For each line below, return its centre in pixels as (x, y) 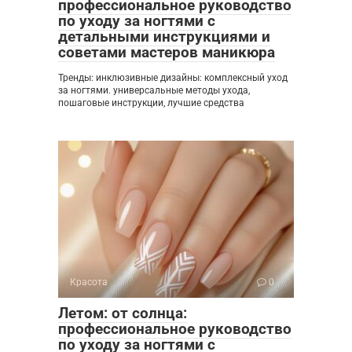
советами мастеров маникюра (167, 52)
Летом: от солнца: (123, 313)
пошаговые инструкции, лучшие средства (151, 103)
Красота (89, 282)
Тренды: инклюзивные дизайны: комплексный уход (173, 77)
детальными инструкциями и (164, 36)
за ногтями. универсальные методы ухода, (154, 90)
